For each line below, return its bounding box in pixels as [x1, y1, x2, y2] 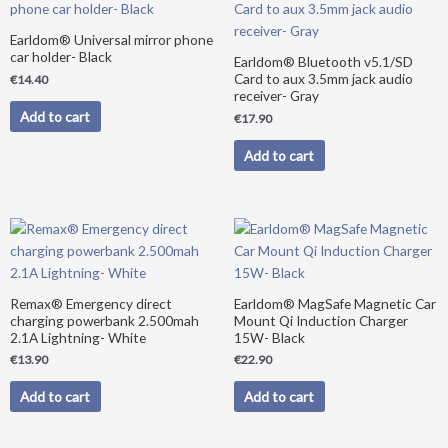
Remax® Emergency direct [10, 294, 172, 312]
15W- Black [234, 328, 305, 346]
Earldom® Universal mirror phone [10, 31, 213, 49]
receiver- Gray [234, 87, 319, 105]
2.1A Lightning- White [10, 328, 146, 346]
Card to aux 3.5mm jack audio [234, 70, 413, 88]
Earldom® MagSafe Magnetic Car [234, 294, 436, 312]
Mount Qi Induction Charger [234, 311, 408, 329]
